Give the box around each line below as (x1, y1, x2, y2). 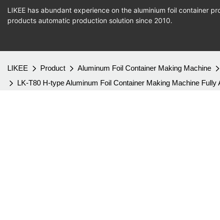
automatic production (38, 16, 107, 25)
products (7, 16, 38, 25)
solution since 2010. (107, 16, 172, 25)
